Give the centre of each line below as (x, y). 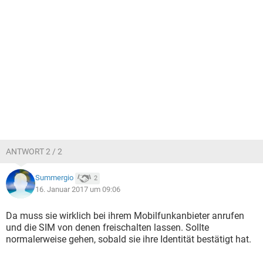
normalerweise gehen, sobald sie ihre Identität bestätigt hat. (129, 239)
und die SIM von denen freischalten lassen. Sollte (107, 227)
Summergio (54, 178)
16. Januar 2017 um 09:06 (78, 189)
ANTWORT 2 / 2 (34, 151)
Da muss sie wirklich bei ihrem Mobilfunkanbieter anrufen (125, 216)
